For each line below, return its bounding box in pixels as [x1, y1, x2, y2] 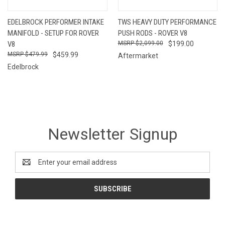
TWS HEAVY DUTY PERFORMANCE [118, 17, 216, 27]
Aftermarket [118, 51, 158, 60]
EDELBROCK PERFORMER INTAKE [8, 17, 104, 27]
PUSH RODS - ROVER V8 [118, 28, 187, 38]
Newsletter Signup [47, 124, 178, 144]
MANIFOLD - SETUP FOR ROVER [8, 28, 99, 38]
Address [15, 163, 42, 171]
